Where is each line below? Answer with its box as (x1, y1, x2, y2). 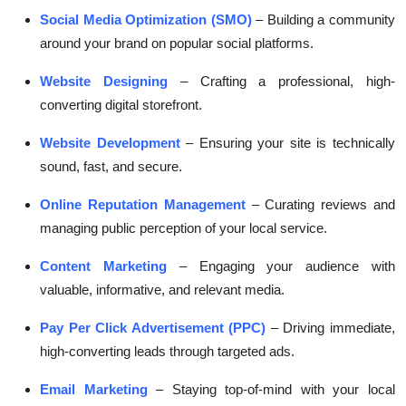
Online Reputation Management (40, 197, 246, 213)
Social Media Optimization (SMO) (40, 12, 252, 28)
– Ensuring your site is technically (186, 135, 396, 151)
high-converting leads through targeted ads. (40, 343, 295, 360)
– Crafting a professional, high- (179, 73, 396, 90)
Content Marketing (40, 258, 167, 275)
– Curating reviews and (251, 197, 396, 213)
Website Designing (40, 73, 168, 90)
